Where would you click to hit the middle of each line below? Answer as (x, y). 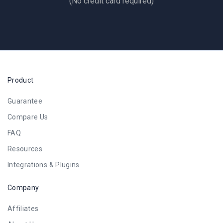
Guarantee (25, 101)
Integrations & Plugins (44, 165)
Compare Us (28, 117)
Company (23, 188)
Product (21, 80)
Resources (25, 149)
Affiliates (23, 209)
